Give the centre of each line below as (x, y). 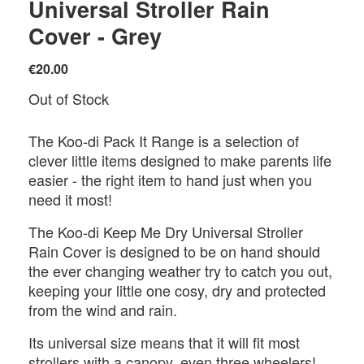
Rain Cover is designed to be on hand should (175, 251)
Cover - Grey (95, 36)
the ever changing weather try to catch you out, (181, 271)
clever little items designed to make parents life (180, 160)
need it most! (71, 199)
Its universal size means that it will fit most (165, 342)
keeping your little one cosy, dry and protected (178, 290)
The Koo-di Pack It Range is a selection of (164, 141)
